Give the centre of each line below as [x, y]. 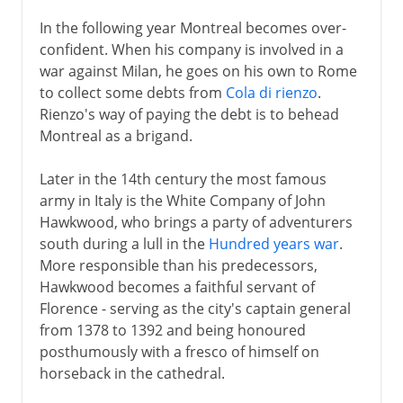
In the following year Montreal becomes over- [193, 27]
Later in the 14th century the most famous [183, 179]
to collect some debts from [132, 92]
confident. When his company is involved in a [191, 49]
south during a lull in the [124, 243]
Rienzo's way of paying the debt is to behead [189, 114]
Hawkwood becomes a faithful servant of [177, 287]
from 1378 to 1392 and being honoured [172, 330]
